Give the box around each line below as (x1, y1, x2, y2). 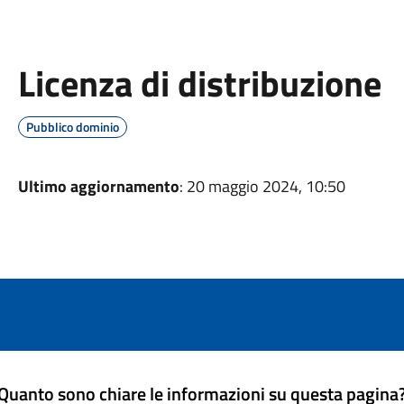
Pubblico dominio (25, 117, 119, 136)
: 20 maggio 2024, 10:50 (179, 174, 345, 198)
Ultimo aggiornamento (17, 174, 179, 198)
